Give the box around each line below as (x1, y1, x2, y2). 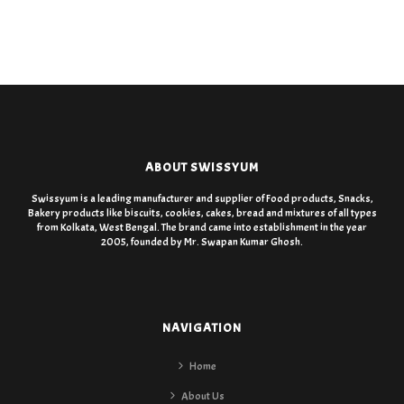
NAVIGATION (162, 320, 242, 336)
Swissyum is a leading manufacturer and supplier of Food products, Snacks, (31, 191, 373, 207)
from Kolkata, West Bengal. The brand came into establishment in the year (37, 220, 367, 235)
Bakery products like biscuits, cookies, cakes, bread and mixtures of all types (27, 206, 377, 221)
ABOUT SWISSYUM (145, 160, 259, 176)
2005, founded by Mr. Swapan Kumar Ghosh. (101, 234, 303, 250)
